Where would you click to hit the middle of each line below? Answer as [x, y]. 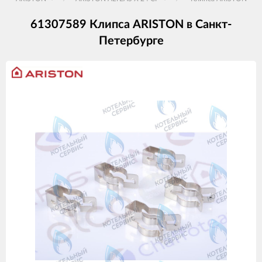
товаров [35, 91]
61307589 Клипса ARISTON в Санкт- [131, 24]
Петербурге [131, 41]
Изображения [51, 74]
